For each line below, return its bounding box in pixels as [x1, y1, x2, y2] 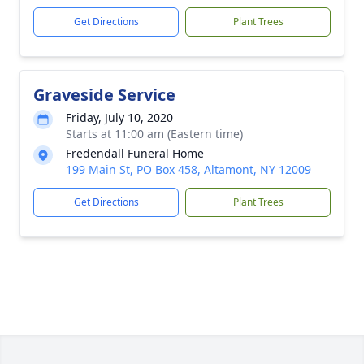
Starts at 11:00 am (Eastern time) [66, 126, 243, 141]
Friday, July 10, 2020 [66, 110, 173, 125]
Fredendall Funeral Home [66, 145, 204, 161]
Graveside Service [33, 84, 175, 106]
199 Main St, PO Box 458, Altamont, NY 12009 [66, 162, 311, 177]
